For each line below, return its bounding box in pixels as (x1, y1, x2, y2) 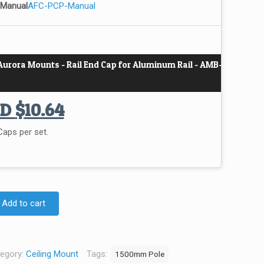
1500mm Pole (114, 249, 164, 259)
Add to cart (2, 198, 45, 209)
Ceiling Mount (25, 249, 78, 259)
